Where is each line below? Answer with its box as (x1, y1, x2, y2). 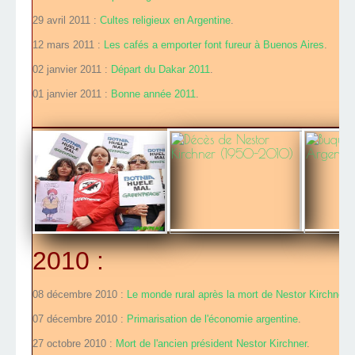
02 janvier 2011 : (32, 63, 111, 76)
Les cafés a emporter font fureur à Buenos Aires (104, 39, 324, 52)
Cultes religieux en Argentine (100, 14, 231, 27)
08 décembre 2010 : (32, 288, 127, 301)
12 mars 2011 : (32, 39, 104, 52)
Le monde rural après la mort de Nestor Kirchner (127, 288, 346, 301)
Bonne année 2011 (111, 88, 196, 101)
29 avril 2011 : (32, 14, 100, 27)
